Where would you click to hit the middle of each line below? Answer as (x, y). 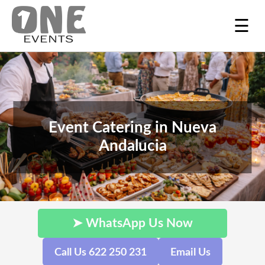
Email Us (190, 252)
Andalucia (132, 146)
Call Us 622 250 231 (101, 252)
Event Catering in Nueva (132, 128)
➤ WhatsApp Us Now (132, 223)
